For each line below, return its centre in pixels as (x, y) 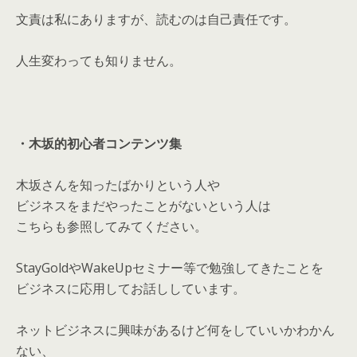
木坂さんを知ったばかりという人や (118, 185)
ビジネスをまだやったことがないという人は (143, 206)
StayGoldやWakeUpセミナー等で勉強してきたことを (170, 268)
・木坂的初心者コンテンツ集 (99, 143)
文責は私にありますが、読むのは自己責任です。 (156, 19)
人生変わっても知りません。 (99, 61)
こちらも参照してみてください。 (112, 226)
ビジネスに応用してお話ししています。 (131, 288)
